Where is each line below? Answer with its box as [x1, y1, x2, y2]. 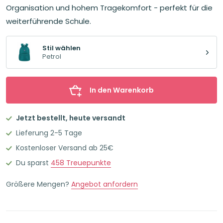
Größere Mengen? [6, 179, 71, 190]
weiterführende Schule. [6, 16, 91, 27]
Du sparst [16, 158, 51, 168]
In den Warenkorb [90, 85, 154, 95]
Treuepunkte [64, 158, 111, 168]
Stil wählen [42, 43, 81, 53]
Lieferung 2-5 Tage [16, 127, 82, 138]
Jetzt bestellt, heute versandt [16, 112, 125, 123]
